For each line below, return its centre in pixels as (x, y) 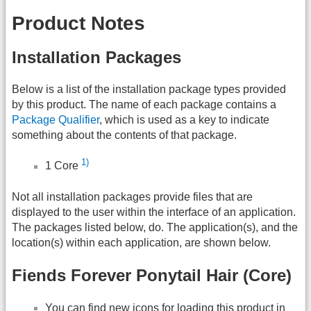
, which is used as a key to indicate (184, 119)
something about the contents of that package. (124, 135)
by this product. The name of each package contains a (144, 104)
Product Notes (78, 24)
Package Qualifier (56, 119)
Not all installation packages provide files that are (132, 197)
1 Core (63, 166)
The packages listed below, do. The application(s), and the (155, 228)
